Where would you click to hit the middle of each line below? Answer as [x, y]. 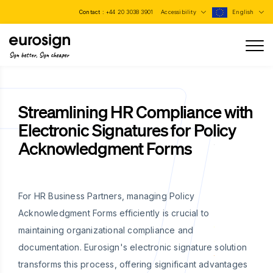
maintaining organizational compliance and [106, 230]
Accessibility [179, 12]
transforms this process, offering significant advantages [133, 264]
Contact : [92, 12]
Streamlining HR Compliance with [136, 112]
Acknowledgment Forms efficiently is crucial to [114, 213]
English [244, 12]
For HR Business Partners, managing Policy [107, 196]
